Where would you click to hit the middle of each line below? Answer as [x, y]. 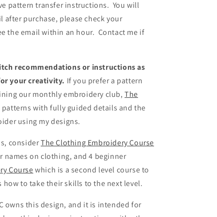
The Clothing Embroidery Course [98, 142]
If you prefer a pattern [105, 80]
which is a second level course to [91, 170]
